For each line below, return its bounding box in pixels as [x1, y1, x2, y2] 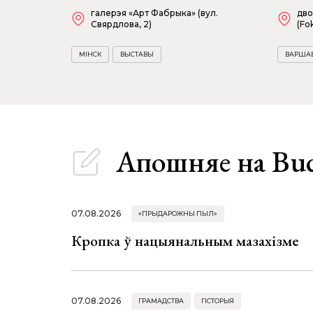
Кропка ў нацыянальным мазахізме [71, 231, 299, 252]
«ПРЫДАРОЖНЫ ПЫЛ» [138, 210, 217, 218]
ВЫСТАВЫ [120, 50, 154, 58]
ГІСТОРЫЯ [201, 297, 234, 305]
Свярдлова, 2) [91, 19, 152, 29]
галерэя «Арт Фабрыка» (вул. [91, 8, 218, 18]
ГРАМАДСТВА [138, 297, 184, 305]
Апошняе [116, 142, 237, 181]
